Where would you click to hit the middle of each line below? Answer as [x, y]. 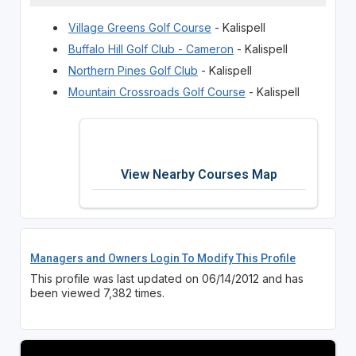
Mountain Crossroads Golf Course [157, 92]
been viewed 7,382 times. [97, 293]
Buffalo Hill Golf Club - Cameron [151, 49]
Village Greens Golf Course [139, 28]
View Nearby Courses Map [199, 175]
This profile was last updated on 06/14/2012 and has [166, 279]
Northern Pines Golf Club [133, 71]
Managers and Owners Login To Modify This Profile [163, 259]
